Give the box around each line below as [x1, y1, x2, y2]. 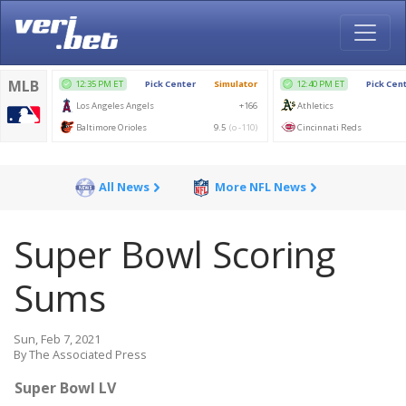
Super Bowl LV [14, 378, 116, 398]
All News [98, 179, 150, 196]
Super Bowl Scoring [14, 229, 335, 279]
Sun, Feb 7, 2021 [14, 331, 101, 347]
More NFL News [214, 179, 306, 196]
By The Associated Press [14, 346, 147, 362]
